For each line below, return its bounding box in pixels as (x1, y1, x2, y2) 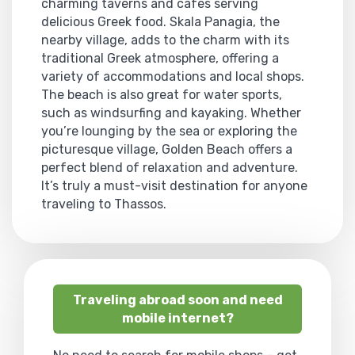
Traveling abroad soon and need (72, 292, 283, 307)
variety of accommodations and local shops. (41, 68, 304, 84)
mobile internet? (121, 310, 234, 326)
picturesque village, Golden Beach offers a (41, 141, 292, 157)
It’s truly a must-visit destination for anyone (41, 177, 307, 193)
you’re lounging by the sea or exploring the (41, 123, 297, 139)
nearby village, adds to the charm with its (41, 32, 289, 48)
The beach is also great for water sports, (41, 86, 282, 102)
